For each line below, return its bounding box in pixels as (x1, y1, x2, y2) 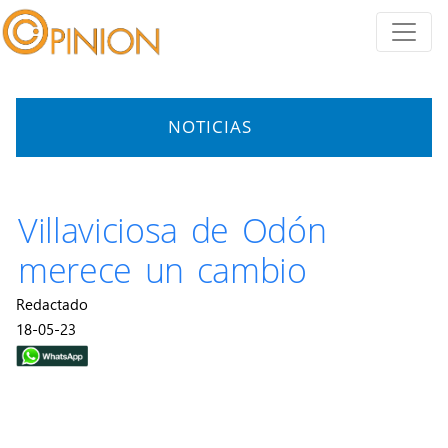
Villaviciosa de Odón (18, 207, 327, 253)
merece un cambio (18, 247, 307, 293)
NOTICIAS (168, 115, 252, 138)
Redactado (16, 294, 88, 314)
